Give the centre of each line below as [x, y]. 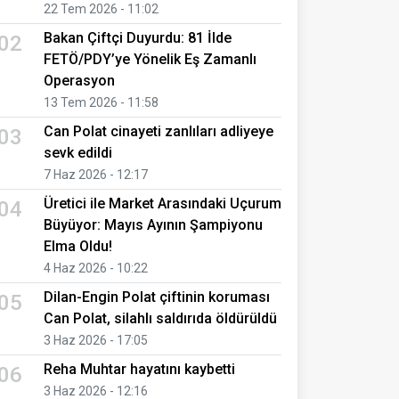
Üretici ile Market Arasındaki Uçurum [163, 203]
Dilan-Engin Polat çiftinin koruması [157, 297]
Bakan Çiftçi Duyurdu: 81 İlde [138, 37]
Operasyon [79, 80]
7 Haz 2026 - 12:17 [96, 174]
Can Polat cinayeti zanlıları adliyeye [159, 131]
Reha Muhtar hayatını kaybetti [139, 369]
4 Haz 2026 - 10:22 [96, 268]
